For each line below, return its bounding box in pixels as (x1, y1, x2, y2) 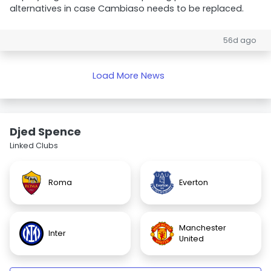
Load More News (92, 70, 165, 82)
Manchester (179, 223, 226, 233)
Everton (179, 177, 208, 188)
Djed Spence (10, 124, 81, 139)
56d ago (223, 35, 256, 45)
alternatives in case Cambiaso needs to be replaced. (10, 2, 244, 15)
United (179, 233, 204, 244)
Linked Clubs (10, 140, 58, 151)
